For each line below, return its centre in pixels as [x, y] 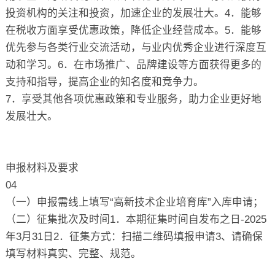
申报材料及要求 [42, 168]
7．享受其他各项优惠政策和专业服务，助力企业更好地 [133, 99]
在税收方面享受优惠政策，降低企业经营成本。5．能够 [133, 30]
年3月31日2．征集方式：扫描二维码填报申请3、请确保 [134, 236]
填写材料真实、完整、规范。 [73, 254]
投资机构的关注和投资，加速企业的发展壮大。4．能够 [133, 13]
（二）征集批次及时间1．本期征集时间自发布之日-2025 [136, 219]
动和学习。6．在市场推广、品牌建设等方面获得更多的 [133, 64]
